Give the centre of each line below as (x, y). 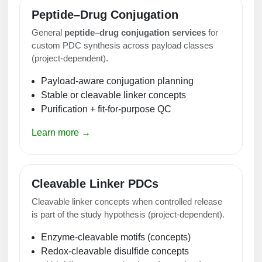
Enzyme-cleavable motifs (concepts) (116, 237)
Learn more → (61, 132)
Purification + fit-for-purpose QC (106, 109)
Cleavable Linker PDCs (95, 183)
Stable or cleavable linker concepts (113, 95)
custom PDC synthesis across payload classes (123, 45)
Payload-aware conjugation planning (117, 81)
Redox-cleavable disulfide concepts (115, 251)
